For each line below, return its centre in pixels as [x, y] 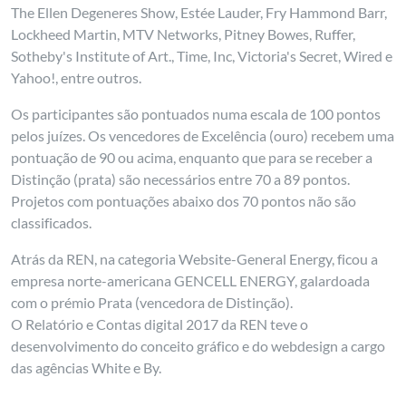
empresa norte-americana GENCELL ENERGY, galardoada [191, 280]
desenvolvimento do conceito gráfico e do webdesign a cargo [198, 346]
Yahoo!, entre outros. [77, 77]
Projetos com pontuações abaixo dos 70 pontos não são [184, 201]
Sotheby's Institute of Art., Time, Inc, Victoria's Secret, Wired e [202, 56]
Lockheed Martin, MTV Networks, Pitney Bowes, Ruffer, [184, 34]
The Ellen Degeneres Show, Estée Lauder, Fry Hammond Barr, [199, 12]
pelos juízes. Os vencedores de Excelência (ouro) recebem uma [203, 135]
